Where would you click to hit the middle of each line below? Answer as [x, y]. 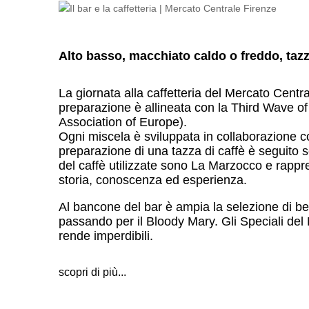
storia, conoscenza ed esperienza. [153, 180]
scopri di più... [92, 272]
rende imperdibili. [106, 236]
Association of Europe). [123, 122]
